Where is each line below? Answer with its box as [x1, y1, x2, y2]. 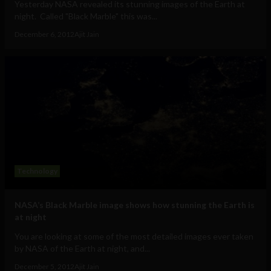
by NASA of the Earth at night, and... [15, 243, 150, 254]
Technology [17, 166, 57, 176]
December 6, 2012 [15, 30, 74, 39]
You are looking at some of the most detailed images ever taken [15, 231, 253, 242]
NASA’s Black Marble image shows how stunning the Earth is [15, 200, 255, 211]
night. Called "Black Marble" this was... [15, 11, 157, 22]
